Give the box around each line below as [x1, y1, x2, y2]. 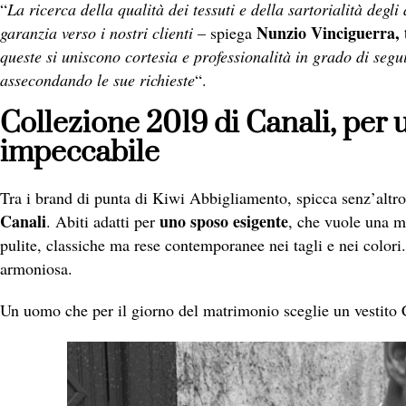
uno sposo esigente [159, 209, 288, 234]
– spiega [193, 22, 256, 44]
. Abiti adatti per [46, 210, 159, 233]
